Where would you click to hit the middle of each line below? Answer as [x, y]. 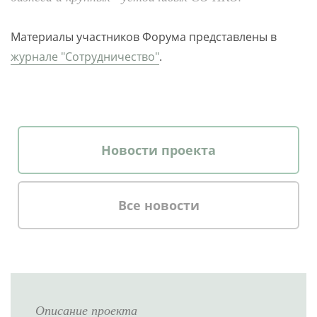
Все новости [158, 205]
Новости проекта [158, 150]
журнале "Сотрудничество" [85, 57]
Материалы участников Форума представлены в [144, 37]
